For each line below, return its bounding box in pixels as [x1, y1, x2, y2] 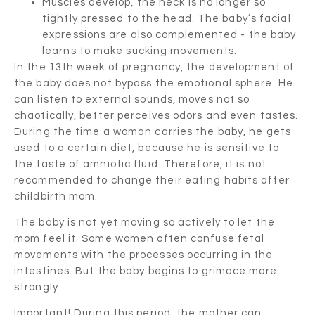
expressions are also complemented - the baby [42, 29, 297, 40]
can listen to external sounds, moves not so [14, 94, 250, 105]
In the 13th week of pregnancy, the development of [14, 61, 295, 72]
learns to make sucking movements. [42, 45, 238, 56]
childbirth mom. [14, 191, 98, 202]
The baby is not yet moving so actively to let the [14, 217, 275, 228]
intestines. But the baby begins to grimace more [14, 265, 277, 276]
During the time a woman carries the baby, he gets [14, 126, 291, 137]
